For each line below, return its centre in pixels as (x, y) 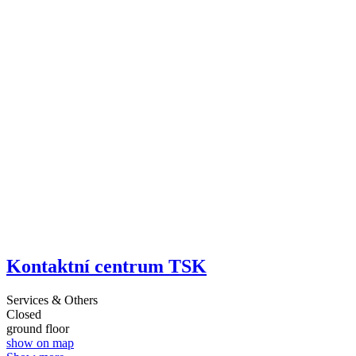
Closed (24, 314)
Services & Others (52, 300)
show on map (40, 343)
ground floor (38, 329)
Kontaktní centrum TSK (106, 267)
